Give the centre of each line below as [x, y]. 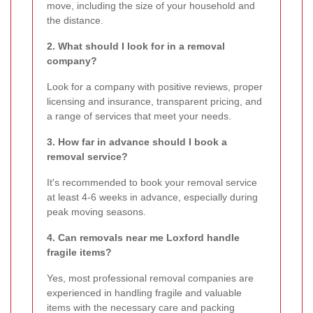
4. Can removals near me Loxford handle [143, 238]
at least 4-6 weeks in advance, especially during [152, 197]
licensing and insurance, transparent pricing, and [154, 102]
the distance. [75, 21]
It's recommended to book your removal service [152, 183]
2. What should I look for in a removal [136, 46]
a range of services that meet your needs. [139, 116]
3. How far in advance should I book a [137, 142]
